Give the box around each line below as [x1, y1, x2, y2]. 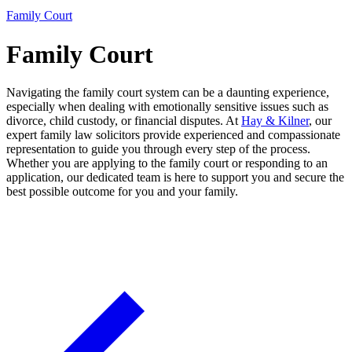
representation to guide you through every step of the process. [6, 142, 310, 156]
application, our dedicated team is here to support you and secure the [6, 170, 344, 185]
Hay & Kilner [241, 114, 309, 128]
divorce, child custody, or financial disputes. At [6, 114, 241, 128]
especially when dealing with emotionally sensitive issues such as [6, 100, 328, 114]
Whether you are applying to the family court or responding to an [6, 156, 328, 170]
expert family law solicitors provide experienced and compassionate [6, 128, 340, 142]
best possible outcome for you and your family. [6, 185, 238, 199]
